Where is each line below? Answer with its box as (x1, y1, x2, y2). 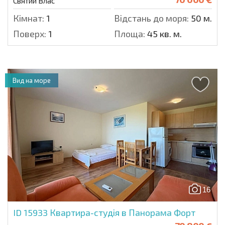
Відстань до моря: (114, 13, 189, 24)
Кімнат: (13, 13, 44, 24)
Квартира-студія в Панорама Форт (50, 207, 195, 218)
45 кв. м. (145, 28, 182, 40)
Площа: (114, 28, 145, 40)
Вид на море (13, 76, 51, 85)
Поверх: (13, 28, 46, 40)
